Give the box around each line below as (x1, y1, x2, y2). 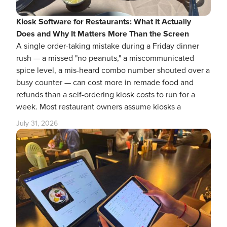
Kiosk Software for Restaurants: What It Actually (16, 16, 191, 27)
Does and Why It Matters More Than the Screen (16, 28, 189, 39)
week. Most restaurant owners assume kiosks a (16, 101, 181, 112)
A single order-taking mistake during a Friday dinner (16, 41, 199, 51)
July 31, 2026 (16, 119, 58, 128)
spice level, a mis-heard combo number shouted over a (16, 65, 210, 75)
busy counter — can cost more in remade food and (16, 77, 194, 88)
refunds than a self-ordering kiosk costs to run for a (16, 89, 195, 100)
